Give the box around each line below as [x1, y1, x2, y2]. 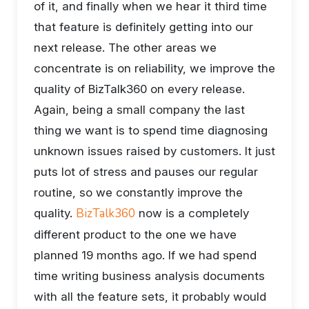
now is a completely [135, 206, 249, 220]
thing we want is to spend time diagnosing [34, 123, 268, 137]
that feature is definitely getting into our [34, 20, 253, 34]
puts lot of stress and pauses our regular [34, 165, 258, 179]
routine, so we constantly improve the [34, 186, 243, 199]
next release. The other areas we [34, 41, 217, 54]
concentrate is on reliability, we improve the [34, 61, 275, 75]
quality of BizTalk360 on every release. [34, 82, 245, 96]
